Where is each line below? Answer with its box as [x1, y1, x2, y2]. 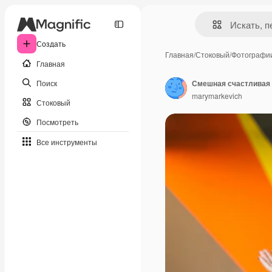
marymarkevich [192, 90, 242, 101]
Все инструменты [36, 136, 97, 147]
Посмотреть [36, 116, 78, 127]
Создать [36, 38, 66, 49]
